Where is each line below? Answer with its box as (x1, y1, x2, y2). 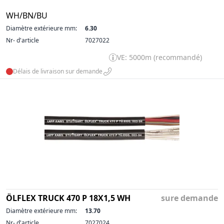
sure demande (161, 192, 218, 203)
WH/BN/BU (6, 10, 47, 21)
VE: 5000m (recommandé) (117, 52, 202, 62)
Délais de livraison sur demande (13, 67, 102, 75)
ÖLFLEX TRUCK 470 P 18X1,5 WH (6, 192, 130, 203)
